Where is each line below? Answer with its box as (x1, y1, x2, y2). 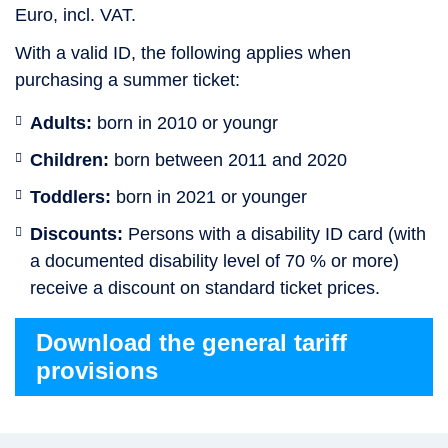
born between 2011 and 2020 (109, 149, 347, 170)
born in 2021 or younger (111, 186, 307, 207)
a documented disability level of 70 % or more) (30, 250, 399, 271)
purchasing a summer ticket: (15, 69, 240, 90)
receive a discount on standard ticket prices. (30, 277, 380, 298)
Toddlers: (30, 186, 111, 207)
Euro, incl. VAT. (15, 4, 136, 25)
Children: (30, 149, 109, 170)
